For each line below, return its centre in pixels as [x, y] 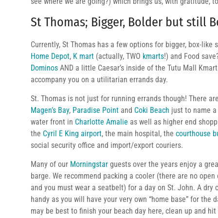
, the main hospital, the [139, 134]
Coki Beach [152, 110]
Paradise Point [96, 110]
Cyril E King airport [72, 134]
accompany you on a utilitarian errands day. [99, 80]
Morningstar [89, 164]
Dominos [44, 68]
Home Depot [50, 56]
